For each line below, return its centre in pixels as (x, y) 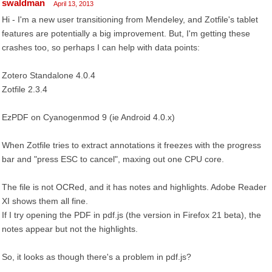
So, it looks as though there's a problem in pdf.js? (97, 257)
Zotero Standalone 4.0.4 (49, 75)
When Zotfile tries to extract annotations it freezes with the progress (131, 145)
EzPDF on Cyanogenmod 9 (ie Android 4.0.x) (88, 117)
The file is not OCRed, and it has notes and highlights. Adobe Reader (134, 187)
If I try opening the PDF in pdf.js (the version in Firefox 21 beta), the (131, 215)
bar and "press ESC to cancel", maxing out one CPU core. (113, 159)
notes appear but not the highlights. (70, 229)
